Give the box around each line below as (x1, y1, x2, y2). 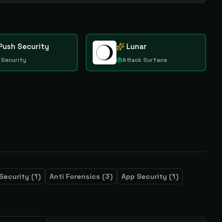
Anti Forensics (50, 172, 100, 181)
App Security (121, 172, 167, 181)
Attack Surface (122, 56, 167, 64)
